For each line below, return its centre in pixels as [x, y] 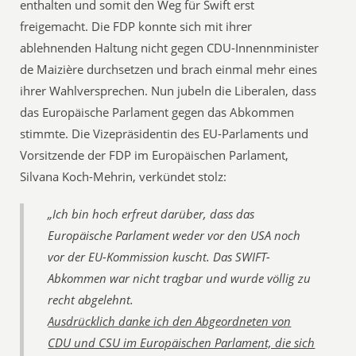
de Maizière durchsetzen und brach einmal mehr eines [169, 69]
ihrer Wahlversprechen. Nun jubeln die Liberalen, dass [168, 91]
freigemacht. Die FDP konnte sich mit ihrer [136, 26]
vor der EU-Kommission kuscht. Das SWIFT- [159, 257]
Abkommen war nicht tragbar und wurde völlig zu [180, 278]
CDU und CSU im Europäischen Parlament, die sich [182, 342]
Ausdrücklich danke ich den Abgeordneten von [170, 321]
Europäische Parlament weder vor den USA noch [174, 235]
